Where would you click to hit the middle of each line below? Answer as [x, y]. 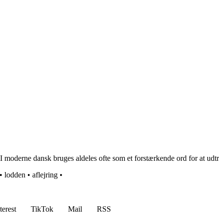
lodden [15, 175]
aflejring [45, 175]
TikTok [42, 209]
